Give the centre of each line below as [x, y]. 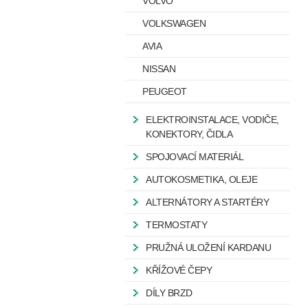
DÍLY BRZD [169, 293]
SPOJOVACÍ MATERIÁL [195, 157]
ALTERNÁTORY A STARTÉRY [207, 202]
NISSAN [159, 69]
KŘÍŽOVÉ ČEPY [179, 270]
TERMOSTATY [176, 225]
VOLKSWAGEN [174, 23]
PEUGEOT [165, 91]
